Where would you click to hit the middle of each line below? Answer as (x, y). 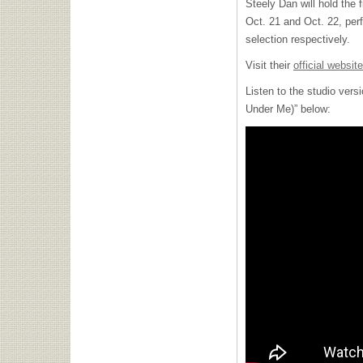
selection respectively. (298, 39)
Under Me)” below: (288, 109)
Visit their (269, 65)
